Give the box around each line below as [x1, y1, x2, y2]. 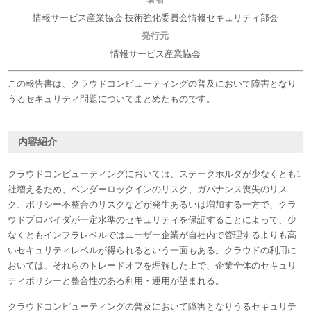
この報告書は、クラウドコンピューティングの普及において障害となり [8, 78, 297, 89]
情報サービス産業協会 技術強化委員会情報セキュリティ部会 [32, 12, 278, 23]
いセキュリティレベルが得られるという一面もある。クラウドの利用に [8, 244, 297, 255]
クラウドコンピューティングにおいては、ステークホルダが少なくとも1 [8, 168, 302, 179]
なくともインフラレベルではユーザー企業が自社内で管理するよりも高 [8, 229, 297, 240]
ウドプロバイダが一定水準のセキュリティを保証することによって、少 [8, 214, 297, 225]
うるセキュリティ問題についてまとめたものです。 [8, 93, 216, 104]
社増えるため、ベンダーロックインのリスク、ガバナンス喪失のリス [8, 183, 288, 194]
